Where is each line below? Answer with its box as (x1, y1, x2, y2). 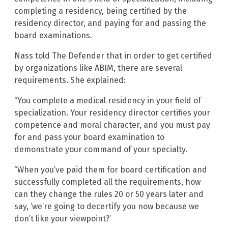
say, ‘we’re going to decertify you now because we (14, 202, 199, 212)
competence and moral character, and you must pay (14, 120, 210, 130)
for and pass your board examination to (14, 132, 164, 142)
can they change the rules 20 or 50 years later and (14, 189, 204, 199)
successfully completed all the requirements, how (14, 177, 201, 187)
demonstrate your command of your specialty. (14, 145, 187, 155)
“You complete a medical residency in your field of (14, 96, 201, 106)
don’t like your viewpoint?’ (14, 214, 111, 224)
